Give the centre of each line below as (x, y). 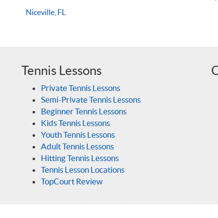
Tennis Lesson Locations (83, 169)
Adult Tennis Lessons (77, 146)
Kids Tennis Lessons (75, 123)
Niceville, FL (45, 12)
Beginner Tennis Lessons (84, 111)
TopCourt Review (72, 181)
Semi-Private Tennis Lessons (91, 99)
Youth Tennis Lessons (78, 134)
